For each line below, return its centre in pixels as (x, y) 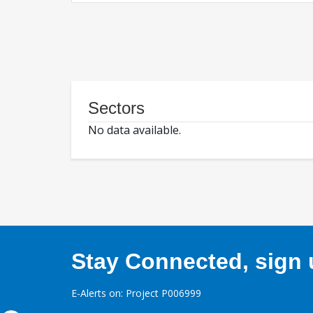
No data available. (134, 130)
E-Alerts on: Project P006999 (136, 293)
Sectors (116, 108)
